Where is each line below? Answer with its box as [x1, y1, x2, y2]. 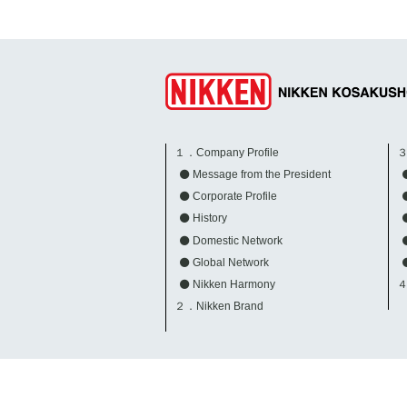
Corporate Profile [192, 190, 277, 203]
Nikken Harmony [192, 278, 275, 291]
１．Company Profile [174, 145, 280, 159]
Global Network [192, 255, 269, 269]
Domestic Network [192, 233, 283, 247]
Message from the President [192, 168, 331, 182]
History [192, 212, 227, 225]
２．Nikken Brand [174, 300, 264, 313]
